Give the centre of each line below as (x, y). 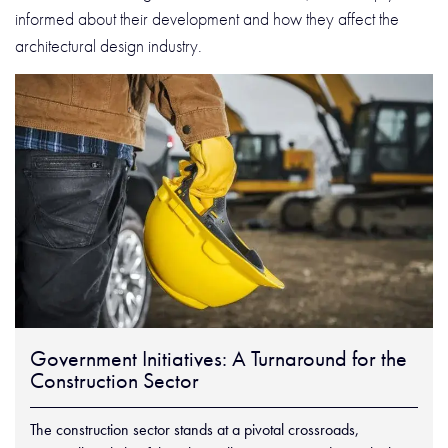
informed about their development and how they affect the (207, 18)
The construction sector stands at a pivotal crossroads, (194, 429)
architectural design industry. (112, 45)
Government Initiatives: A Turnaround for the (218, 358)
